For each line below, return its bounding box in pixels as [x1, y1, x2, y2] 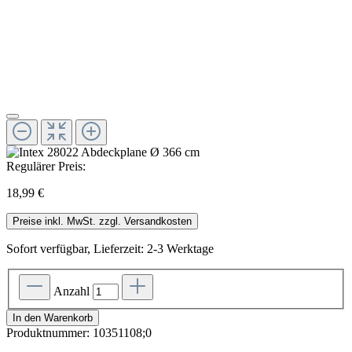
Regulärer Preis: [6, 159, 86, 173]
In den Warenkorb [13, 312, 93, 324]
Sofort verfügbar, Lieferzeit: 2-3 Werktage [6, 241, 214, 255]
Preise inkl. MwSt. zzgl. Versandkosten [13, 214, 192, 227]
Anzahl [53, 284, 90, 299]
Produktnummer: [6, 326, 93, 340]
